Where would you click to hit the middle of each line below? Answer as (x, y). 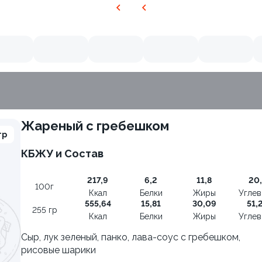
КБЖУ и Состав (62, 154)
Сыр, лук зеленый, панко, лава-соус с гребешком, (131, 237)
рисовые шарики (58, 250)
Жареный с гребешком (102, 126)
